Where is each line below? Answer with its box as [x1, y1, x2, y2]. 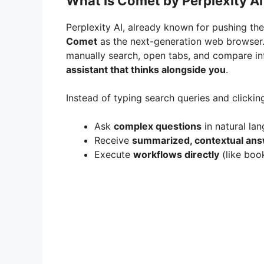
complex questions [114, 120, 202, 133]
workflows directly [133, 148, 219, 161]
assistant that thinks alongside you [66, 64, 226, 76]
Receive [94, 134, 132, 147]
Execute [94, 148, 133, 161]
